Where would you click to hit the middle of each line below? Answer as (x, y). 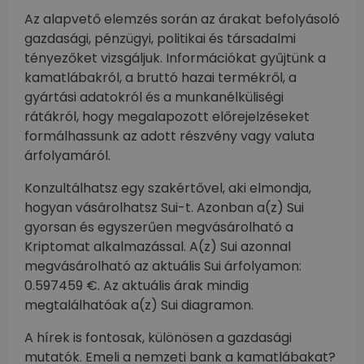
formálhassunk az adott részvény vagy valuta (169, 136)
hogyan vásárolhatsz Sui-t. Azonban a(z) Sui (164, 208)
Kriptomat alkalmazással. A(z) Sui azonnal (158, 247)
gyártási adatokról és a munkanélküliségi (154, 97)
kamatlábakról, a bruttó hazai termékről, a (160, 78)
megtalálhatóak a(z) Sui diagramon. (139, 305)
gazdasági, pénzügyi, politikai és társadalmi (160, 39)
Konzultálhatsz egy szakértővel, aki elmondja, (168, 188)
